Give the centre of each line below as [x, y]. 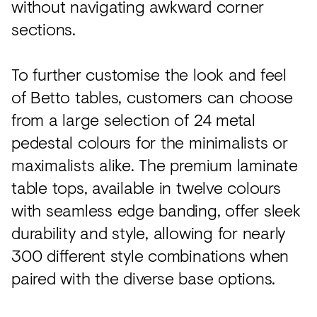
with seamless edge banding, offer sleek [156, 210]
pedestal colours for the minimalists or [150, 142]
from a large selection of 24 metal [133, 120]
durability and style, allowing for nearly [149, 233]
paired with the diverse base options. [144, 278]
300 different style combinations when [150, 255]
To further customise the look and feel [149, 74]
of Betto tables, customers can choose [152, 97]
